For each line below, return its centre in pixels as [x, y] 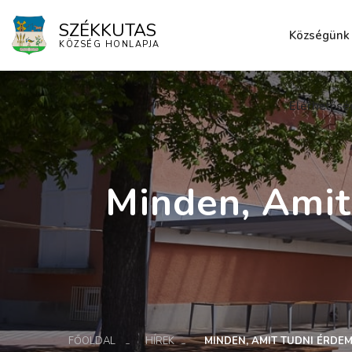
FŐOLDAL [92, 341]
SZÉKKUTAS [108, 31]
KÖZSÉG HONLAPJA [110, 45]
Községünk [319, 35]
